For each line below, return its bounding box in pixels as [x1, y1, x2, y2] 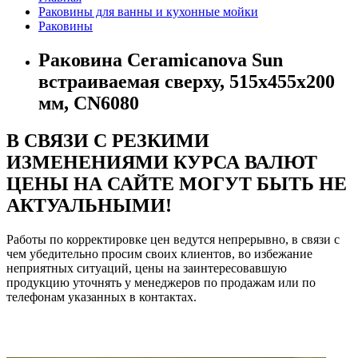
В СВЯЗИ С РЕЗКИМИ [6, 130, 209, 152]
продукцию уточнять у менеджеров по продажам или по [6, 276, 316, 290]
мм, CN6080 [38, 93, 139, 114]
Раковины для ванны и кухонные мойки [38, 5, 258, 19]
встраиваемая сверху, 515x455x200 [38, 71, 335, 93]
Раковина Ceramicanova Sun [38, 50, 283, 71]
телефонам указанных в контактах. [6, 290, 197, 304]
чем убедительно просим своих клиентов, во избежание [6, 247, 312, 261]
